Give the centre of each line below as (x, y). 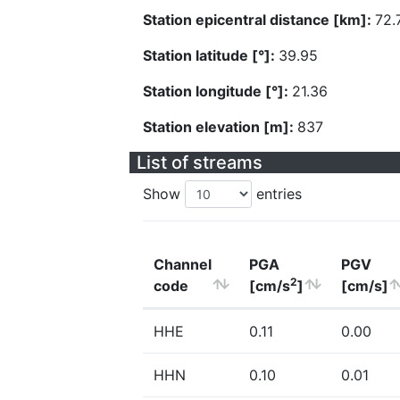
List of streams (200, 162)
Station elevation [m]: (220, 127)
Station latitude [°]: (211, 55)
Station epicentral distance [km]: (259, 20)
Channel (183, 264)
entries (277, 194)
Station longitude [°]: (217, 91)
